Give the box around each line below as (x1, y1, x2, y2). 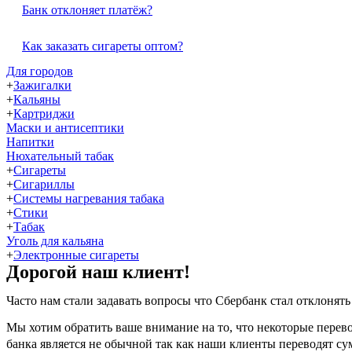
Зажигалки (13, 79, 71, 93)
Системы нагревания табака (13, 192, 164, 206)
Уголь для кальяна (6, 234, 104, 248)
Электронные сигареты (13, 248, 139, 262)
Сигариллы (13, 178, 75, 192)
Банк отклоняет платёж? (22, 3, 152, 17)
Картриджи (13, 107, 75, 121)
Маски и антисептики (6, 121, 124, 135)
